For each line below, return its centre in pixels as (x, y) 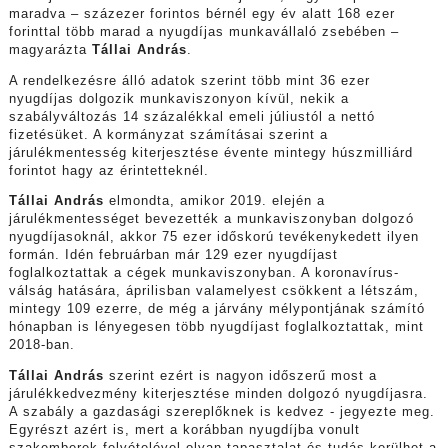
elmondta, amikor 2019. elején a (214, 201)
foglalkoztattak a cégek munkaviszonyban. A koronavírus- (203, 273)
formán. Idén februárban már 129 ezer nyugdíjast (173, 255)
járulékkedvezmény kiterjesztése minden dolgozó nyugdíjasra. (218, 394)
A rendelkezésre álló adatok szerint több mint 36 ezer (189, 80)
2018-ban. (41, 345)
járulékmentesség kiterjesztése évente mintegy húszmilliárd (210, 152)
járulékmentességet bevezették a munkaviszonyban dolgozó (211, 219)
